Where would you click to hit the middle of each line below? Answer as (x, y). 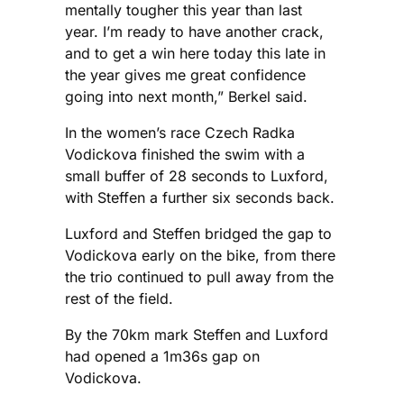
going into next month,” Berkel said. (186, 97)
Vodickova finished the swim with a (185, 155)
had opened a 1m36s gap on (162, 357)
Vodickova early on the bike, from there (200, 256)
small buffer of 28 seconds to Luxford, (197, 176)
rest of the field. (119, 299)
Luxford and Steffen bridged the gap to (198, 234)
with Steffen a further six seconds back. (200, 198)
